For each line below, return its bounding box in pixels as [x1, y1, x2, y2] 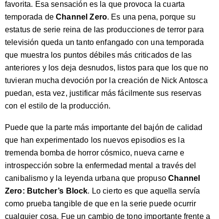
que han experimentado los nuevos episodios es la [5, 136, 185, 144]
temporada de [5, 13, 56, 21]
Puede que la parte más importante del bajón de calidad [5, 123, 203, 131]
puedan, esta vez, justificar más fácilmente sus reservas [5, 89, 201, 97]
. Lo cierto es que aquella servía [88, 187, 200, 195]
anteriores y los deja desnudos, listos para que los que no [5, 64, 209, 72]
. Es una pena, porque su [107, 13, 196, 21]
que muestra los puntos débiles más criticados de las [5, 51, 192, 59]
